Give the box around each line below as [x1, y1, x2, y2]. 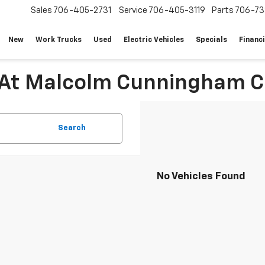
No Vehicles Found [157, 172, 245, 182]
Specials [196, 37, 227, 44]
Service [119, 7, 147, 15]
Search [58, 124, 86, 132]
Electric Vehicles [124, 37, 184, 44]
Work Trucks [35, 37, 82, 44]
